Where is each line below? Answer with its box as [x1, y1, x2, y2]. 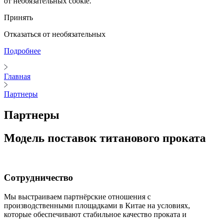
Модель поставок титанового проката [4, 131, 206, 144]
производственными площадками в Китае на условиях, [4, 201, 190, 210]
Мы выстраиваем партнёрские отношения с [4, 192, 151, 201]
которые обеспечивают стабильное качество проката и [4, 210, 187, 219]
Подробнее [4, 47, 41, 55]
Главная [4, 72, 30, 81]
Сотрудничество [4, 172, 73, 183]
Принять [4, 13, 33, 22]
